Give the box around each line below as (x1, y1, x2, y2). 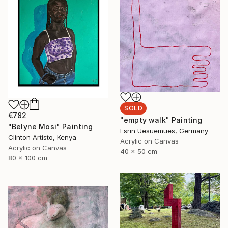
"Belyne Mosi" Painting (8, 122, 93, 131)
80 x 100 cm (8, 153, 47, 162)
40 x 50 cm (120, 147, 157, 156)
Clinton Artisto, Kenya (8, 133, 76, 141)
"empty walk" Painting (120, 116, 203, 125)
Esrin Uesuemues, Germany (120, 127, 208, 135)
